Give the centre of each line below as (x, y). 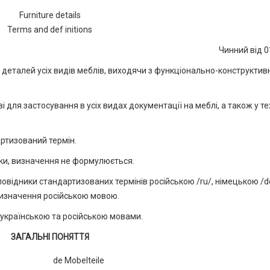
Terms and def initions (50, 30)
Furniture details (50, 15)
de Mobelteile (79, 260)
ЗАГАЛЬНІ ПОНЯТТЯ (50, 237)
